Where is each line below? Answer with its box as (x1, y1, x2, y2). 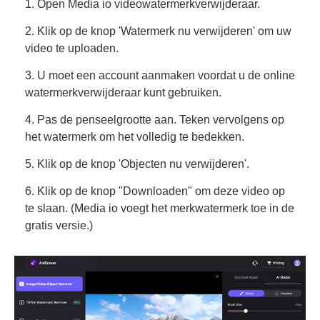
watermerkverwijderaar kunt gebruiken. (25, 86, 221, 99)
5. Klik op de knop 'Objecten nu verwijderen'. (25, 157, 249, 170)
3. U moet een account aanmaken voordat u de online (25, 69, 295, 81)
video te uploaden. (25, 41, 119, 54)
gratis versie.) (25, 219, 93, 231)
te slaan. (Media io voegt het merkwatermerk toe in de (25, 201, 294, 214)
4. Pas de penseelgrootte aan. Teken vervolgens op (25, 113, 284, 126)
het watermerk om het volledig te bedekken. (25, 130, 244, 143)
